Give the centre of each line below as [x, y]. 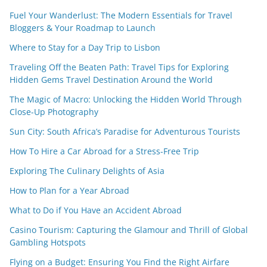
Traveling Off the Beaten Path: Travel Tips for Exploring [119, 67]
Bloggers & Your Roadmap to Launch [83, 28]
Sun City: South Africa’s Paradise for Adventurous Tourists [125, 132]
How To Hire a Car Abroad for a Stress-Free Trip [105, 151]
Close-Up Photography [54, 112]
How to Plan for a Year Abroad [71, 191]
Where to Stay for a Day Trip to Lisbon [85, 48]
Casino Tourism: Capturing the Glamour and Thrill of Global [129, 230]
